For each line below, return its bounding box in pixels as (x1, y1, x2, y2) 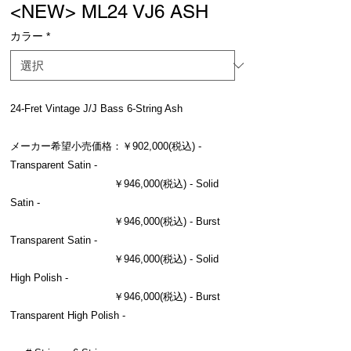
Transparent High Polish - (10, 309, 125, 321)
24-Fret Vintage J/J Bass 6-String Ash (10, 103, 183, 114)
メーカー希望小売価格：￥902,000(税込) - (10, 140, 201, 152)
